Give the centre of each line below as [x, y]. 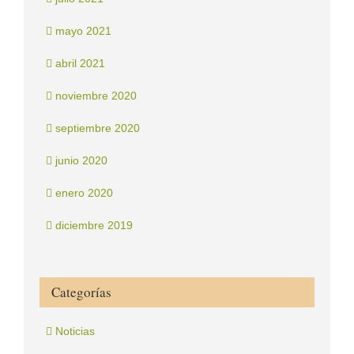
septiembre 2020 [98, 128]
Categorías [81, 292]
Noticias [75, 331]
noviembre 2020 [96, 96]
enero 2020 [84, 193]
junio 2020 [81, 161]
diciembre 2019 [94, 226]
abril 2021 [80, 64]
